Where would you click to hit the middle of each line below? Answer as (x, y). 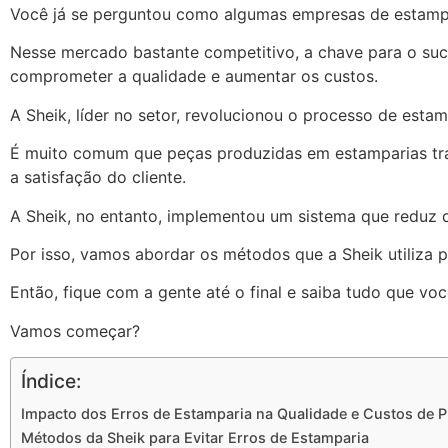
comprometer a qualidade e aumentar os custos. (196, 76)
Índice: (51, 381)
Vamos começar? (75, 330)
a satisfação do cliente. (100, 177)
